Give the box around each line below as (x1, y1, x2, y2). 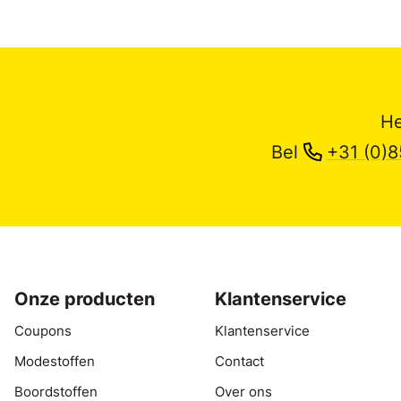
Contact (215, 353, 264, 370)
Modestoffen (14, 353, 95, 370)
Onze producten (14, 287, 155, 310)
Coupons (14, 322, 72, 339)
